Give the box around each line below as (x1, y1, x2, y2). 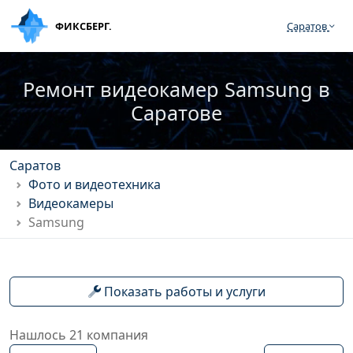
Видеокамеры (28, 195, 113, 212)
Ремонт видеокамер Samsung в (23, 76, 330, 102)
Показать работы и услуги (100, 283, 266, 300)
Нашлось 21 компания (9, 326, 148, 344)
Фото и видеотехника (28, 176, 161, 193)
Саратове (131, 99, 222, 126)
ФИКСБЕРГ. (55, 18, 112, 33)
